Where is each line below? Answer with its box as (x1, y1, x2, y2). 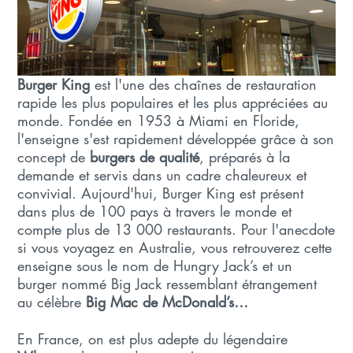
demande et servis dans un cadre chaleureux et (17, 165, 307, 184)
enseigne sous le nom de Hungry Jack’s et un (17, 255, 293, 275)
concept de (17, 147, 91, 166)
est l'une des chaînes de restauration (90, 74, 318, 94)
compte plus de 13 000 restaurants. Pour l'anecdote (17, 219, 336, 239)
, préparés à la (199, 147, 291, 166)
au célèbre (17, 292, 87, 311)
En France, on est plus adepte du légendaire (17, 329, 288, 348)
